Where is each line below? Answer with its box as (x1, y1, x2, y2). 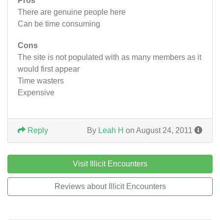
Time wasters (18, 77, 64, 85)
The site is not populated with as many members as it (18, 53, 201, 61)
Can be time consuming (18, 20, 100, 28)
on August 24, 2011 (124, 126, 194, 135)
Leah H (98, 126, 124, 135)
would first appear (18, 65, 80, 73)
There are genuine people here (18, 8, 126, 16)
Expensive (18, 88, 55, 97)
